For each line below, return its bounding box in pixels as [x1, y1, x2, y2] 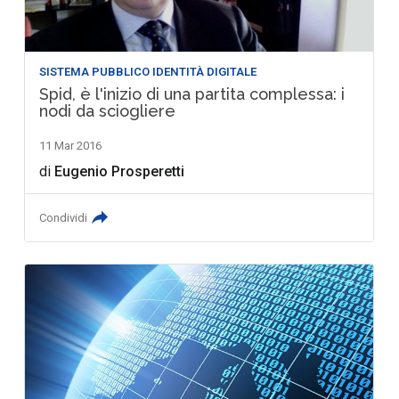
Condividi [39, 210, 88, 224]
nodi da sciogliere [39, 101, 176, 120]
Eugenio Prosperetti [54, 162, 185, 180]
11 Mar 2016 [39, 138, 102, 152]
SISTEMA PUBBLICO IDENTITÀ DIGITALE [39, 64, 257, 78]
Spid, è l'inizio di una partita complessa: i [39, 84, 346, 103]
